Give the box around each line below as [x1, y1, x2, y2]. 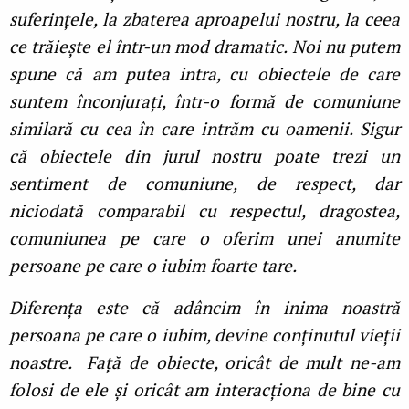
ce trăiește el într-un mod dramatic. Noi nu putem [9, 35, 400, 58]
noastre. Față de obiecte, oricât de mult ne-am [9, 351, 400, 374]
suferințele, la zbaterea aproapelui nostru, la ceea [9, 7, 400, 31]
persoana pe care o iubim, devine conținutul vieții [9, 323, 400, 347]
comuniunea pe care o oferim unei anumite [9, 226, 400, 250]
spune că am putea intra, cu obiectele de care [9, 62, 400, 86]
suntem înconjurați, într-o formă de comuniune [9, 89, 400, 113]
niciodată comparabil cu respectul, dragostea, [9, 199, 400, 223]
